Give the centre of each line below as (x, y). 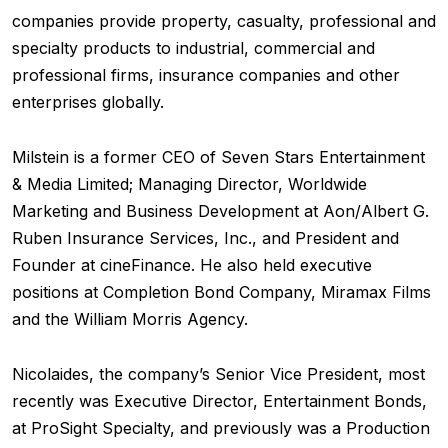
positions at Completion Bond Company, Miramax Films (221, 292)
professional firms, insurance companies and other (206, 75)
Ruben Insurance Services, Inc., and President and (205, 238)
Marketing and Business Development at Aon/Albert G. (220, 211)
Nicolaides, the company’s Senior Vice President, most (218, 374)
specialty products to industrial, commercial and (193, 48)
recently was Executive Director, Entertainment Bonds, (219, 401)
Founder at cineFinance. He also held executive (192, 265)
